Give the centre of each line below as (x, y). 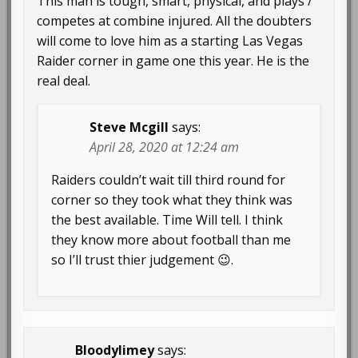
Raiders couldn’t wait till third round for (169, 180)
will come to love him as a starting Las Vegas (170, 41)
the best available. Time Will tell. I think (167, 220)
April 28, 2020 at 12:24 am (165, 147)
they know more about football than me (171, 240)
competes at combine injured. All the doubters (175, 21)
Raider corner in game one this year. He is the (173, 61)
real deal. (64, 81)
